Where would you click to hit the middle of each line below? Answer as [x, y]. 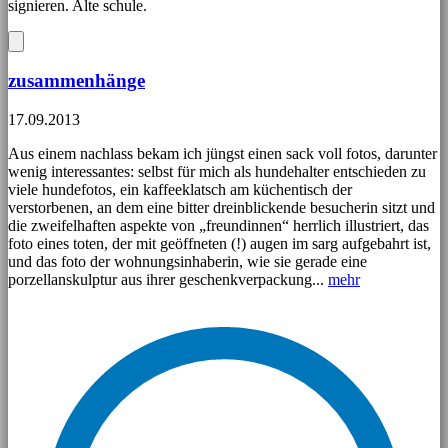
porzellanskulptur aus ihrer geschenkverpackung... [168, 280]
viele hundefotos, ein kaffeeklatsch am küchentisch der [180, 190]
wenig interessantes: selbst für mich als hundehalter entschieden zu [217, 172]
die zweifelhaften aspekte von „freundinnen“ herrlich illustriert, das [218, 226]
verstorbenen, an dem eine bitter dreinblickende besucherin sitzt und [221, 208]
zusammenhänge [76, 81]
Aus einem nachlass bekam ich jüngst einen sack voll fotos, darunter [222, 154]
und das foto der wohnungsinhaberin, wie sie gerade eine [187, 262]
